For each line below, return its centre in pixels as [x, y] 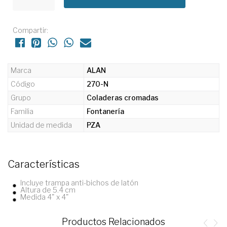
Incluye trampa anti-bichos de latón [79, 183]
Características [44, 164]
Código [23, 84]
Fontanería [105, 111]
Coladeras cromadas [123, 98]
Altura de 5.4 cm [48, 190]
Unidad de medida [41, 125]
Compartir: [30, 30]
